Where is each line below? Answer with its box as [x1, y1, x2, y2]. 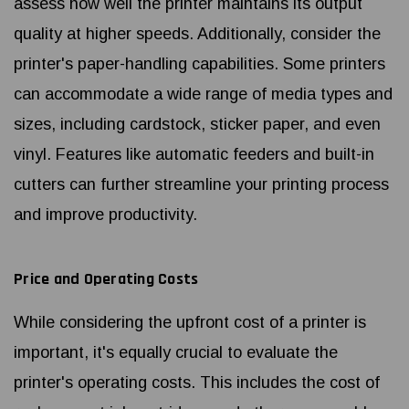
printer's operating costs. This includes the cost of [14, 373, 380, 393]
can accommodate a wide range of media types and [14, 85, 393, 104]
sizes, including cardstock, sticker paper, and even [14, 115, 381, 134]
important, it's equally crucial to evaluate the [14, 343, 338, 362]
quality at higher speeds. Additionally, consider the [14, 25, 381, 44]
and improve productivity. [14, 205, 197, 225]
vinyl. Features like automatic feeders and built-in [14, 145, 374, 164]
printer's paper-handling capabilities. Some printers [14, 55, 385, 74]
